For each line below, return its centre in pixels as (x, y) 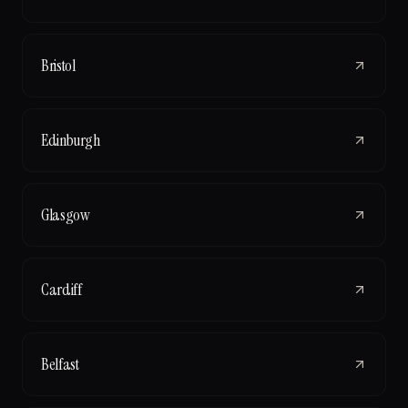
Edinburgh (71, 140)
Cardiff (61, 289)
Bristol (58, 65)
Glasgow (66, 214)
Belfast (60, 364)
